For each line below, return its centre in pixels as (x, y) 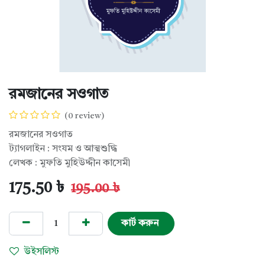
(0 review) (84, 116)
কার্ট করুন (141, 223)
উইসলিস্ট (41, 252)
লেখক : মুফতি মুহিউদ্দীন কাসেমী (70, 163)
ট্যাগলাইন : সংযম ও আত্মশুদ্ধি (63, 149)
